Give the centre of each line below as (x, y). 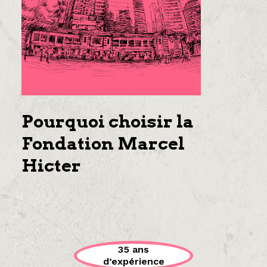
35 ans (133, 249)
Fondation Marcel (103, 143)
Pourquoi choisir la (108, 121)
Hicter (51, 165)
